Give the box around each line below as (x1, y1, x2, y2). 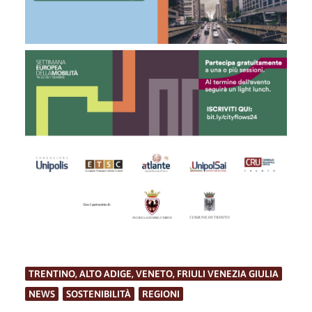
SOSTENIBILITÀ (66, 288, 131, 300)
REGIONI (142, 288, 180, 300)
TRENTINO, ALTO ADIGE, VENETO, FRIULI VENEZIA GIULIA (29, 268, 279, 280)
